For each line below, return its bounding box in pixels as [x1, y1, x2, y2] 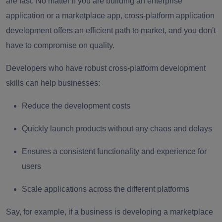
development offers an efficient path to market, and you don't [6, 26, 216, 35]
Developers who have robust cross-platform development [6, 64, 206, 73]
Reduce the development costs [22, 102, 130, 111]
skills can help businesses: [6, 79, 100, 88]
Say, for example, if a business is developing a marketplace [6, 208, 213, 217]
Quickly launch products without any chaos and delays [22, 124, 212, 133]
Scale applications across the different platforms [22, 185, 189, 194]
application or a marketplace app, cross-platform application [6, 11, 215, 20]
